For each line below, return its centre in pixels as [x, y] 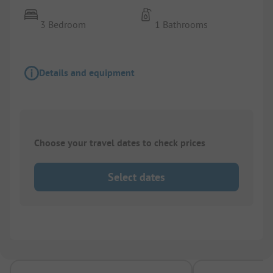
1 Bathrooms [182, 25]
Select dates [136, 177]
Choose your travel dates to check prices [120, 143]
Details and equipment [87, 73]
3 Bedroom [63, 25]
